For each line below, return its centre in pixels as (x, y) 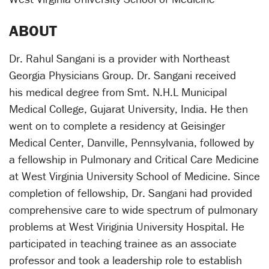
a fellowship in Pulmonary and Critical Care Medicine (134, 159)
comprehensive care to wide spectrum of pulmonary (133, 210)
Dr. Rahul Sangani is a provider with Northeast (119, 59)
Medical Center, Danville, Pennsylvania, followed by (131, 143)
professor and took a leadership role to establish (125, 260)
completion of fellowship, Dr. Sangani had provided (131, 193)
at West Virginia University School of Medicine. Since (134, 176)
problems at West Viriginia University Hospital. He (127, 227)
